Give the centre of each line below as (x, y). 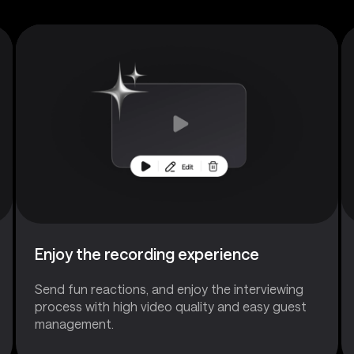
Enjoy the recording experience (147, 253)
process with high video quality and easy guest (171, 306)
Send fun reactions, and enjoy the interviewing (169, 288)
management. (74, 323)
